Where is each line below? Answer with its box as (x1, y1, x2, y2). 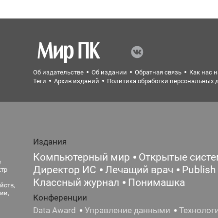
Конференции (33, 193, 88, 202)
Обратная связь (135, 69, 182, 76)
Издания (33, 137, 67, 146)
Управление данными (85, 205, 171, 215)
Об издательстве (33, 69, 84, 76)
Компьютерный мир (33, 151, 130, 163)
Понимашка (128, 177, 185, 188)
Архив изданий (54, 77, 100, 85)
